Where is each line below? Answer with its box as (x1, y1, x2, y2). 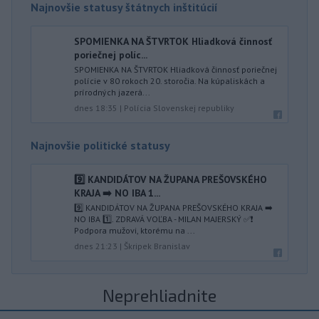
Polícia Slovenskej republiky (124, 103, 234, 113)
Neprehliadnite (103, 285, 216, 305)
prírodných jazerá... (74, 87, 150, 98)
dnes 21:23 (74, 241, 117, 251)
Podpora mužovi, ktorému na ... (74, 225, 195, 236)
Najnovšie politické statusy (31, 138, 170, 152)
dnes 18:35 (74, 103, 117, 113)
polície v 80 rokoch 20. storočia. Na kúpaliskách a (74, 75, 265, 86)
